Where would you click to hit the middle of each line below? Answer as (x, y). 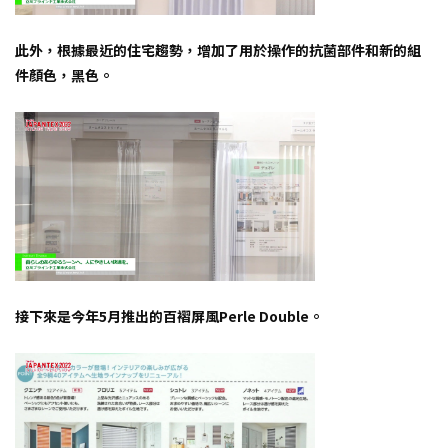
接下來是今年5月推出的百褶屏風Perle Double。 (169, 315)
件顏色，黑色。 (64, 75)
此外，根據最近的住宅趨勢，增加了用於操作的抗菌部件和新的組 (218, 50)
